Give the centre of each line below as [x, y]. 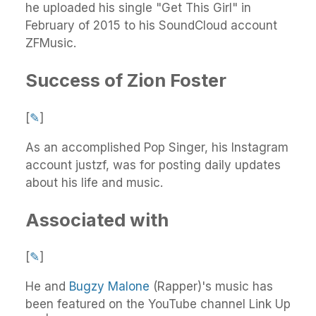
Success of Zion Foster [126, 80]
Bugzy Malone [109, 286]
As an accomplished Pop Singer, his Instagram [157, 147]
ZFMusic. [51, 43]
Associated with [97, 219]
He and [47, 286]
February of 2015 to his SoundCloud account [151, 26]
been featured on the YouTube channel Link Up [158, 304]
